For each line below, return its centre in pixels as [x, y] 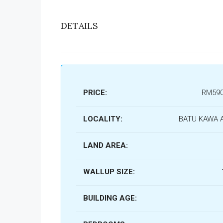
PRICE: [95, 93]
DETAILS [79, 25]
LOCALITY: [103, 119]
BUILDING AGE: [110, 198]
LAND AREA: [105, 145]
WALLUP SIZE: [109, 172]
